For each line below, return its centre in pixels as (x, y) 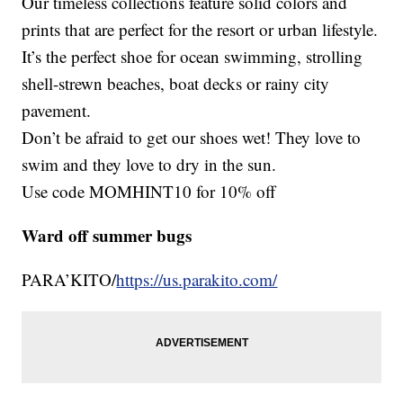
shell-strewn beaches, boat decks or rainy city (176, 83)
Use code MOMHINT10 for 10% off (149, 191)
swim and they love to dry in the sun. (149, 164)
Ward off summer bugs (107, 235)
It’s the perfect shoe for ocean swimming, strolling (193, 56)
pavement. (57, 110)
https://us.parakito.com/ (197, 279)
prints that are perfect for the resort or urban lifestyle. (200, 29)
